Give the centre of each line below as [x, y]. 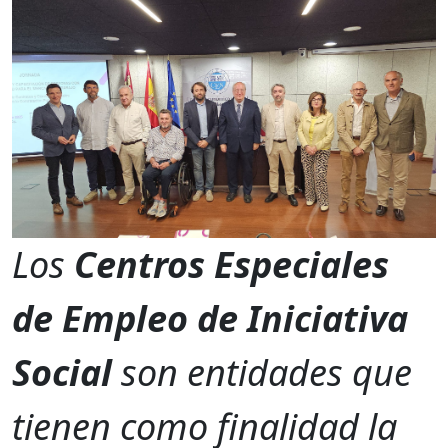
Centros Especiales [231, 264]
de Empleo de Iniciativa [210, 318]
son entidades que [262, 372]
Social [62, 372]
